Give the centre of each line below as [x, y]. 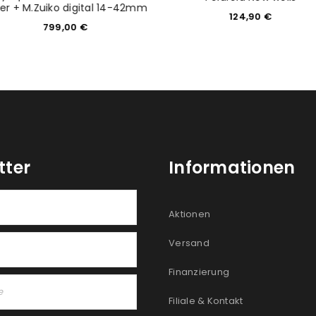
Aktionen [189, 214]
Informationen [232, 168]
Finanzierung [199, 272]
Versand [189, 243]
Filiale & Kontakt [206, 301]
